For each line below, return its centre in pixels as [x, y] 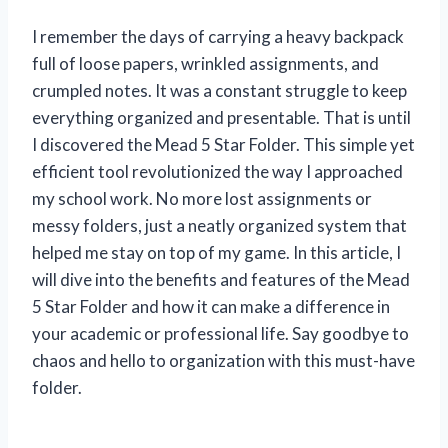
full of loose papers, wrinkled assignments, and [205, 63]
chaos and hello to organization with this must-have [223, 360]
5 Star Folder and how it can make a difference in [211, 306]
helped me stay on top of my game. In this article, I [216, 252]
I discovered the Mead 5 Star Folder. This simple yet [223, 144]
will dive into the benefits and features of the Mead [221, 279]
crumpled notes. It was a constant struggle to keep [219, 90]
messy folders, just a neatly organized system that [219, 225]
